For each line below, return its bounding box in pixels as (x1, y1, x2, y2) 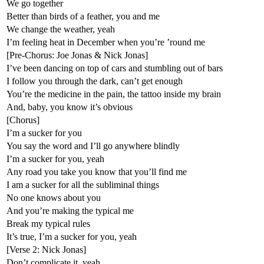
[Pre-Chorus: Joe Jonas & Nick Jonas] (6, 49, 148, 60)
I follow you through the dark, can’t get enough (6, 75, 183, 86)
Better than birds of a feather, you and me (6, 11, 160, 21)
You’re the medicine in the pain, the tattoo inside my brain (6, 88, 221, 99)
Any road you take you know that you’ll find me (6, 166, 187, 177)
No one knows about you (6, 192, 101, 203)
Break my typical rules (6, 218, 90, 229)
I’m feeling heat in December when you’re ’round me (6, 37, 205, 47)
